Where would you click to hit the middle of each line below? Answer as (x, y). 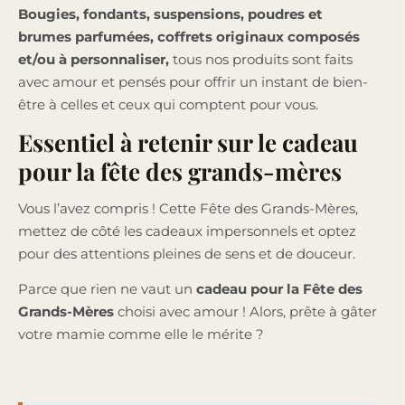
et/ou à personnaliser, (94, 59)
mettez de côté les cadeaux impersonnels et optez (187, 231)
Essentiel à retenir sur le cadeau (188, 142)
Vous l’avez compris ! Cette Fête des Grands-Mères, (188, 208)
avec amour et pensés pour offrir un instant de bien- (193, 81)
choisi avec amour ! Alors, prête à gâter (245, 311)
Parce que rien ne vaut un (107, 288)
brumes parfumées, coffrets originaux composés (189, 36)
